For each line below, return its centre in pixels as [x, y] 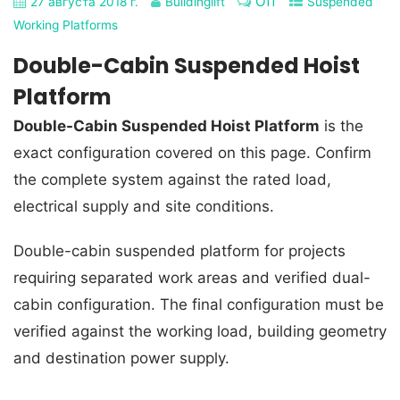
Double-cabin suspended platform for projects [179, 250]
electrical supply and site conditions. [144, 206]
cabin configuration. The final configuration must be [199, 304]
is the [342, 125]
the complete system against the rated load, [172, 179]
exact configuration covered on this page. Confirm [192, 152]
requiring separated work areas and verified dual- [192, 277]
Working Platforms [66, 25]
